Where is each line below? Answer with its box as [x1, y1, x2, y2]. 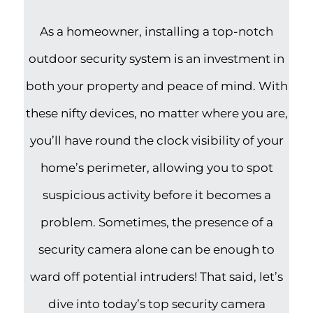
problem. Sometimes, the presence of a [40, 214, 273, 229]
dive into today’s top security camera [48, 296, 265, 311]
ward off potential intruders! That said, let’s [30, 268, 283, 284]
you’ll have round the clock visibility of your [29, 132, 284, 147]
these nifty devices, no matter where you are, [25, 105, 288, 120]
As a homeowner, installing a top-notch [40, 23, 273, 38]
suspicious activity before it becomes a [42, 187, 271, 202]
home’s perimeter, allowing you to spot [40, 159, 273, 175]
